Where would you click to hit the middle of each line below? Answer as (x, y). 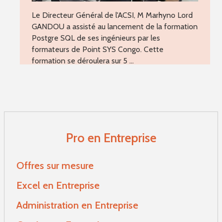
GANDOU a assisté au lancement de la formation (115, 26)
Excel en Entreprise (58, 186)
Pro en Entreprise (111, 138)
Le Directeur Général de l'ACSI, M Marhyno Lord (112, 15)
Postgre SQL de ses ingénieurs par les (96, 38)
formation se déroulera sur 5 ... (83, 60)
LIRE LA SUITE (115, 77)
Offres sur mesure (55, 166)
